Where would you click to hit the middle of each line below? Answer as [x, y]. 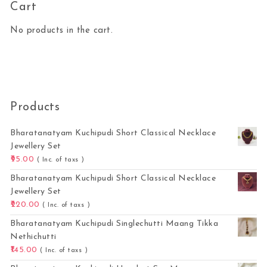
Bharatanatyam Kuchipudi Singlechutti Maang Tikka [114, 223]
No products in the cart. [62, 31]
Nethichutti [33, 237]
